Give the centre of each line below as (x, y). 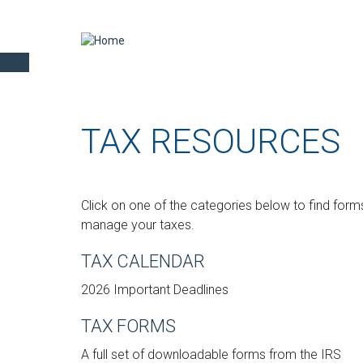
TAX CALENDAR (143, 261)
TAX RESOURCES (211, 141)
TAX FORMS (128, 326)
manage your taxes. (138, 225)
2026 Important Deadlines (155, 290)
